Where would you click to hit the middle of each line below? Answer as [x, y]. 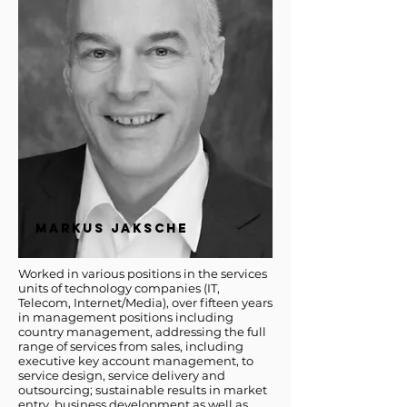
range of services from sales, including [131, 346]
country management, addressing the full [142, 332]
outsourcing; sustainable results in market [143, 390]
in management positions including [126, 317]
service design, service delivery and [122, 375]
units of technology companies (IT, [119, 288]
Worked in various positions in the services [143, 273]
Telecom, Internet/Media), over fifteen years [145, 303]
